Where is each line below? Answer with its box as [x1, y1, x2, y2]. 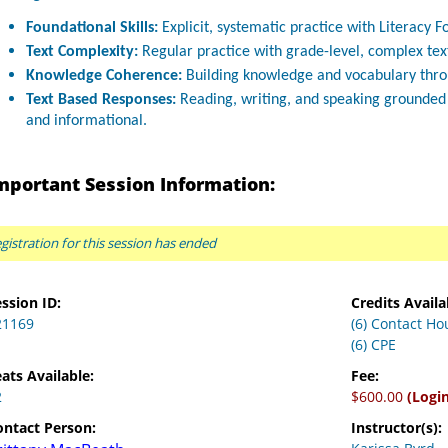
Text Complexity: [26, 44, 139, 60]
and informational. [26, 113, 148, 132]
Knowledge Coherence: [26, 68, 183, 84]
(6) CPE [350, 335, 396, 354]
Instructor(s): [350, 418, 442, 437]
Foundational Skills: [26, 20, 159, 36]
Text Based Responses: [26, 92, 177, 108]
